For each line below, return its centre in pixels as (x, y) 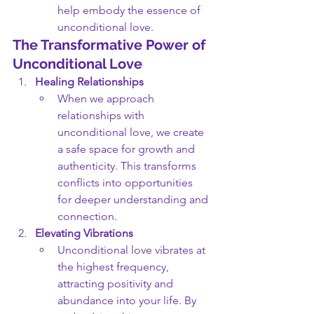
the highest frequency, (115, 267)
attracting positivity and (117, 284)
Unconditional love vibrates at (133, 250)
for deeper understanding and (134, 199)
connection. (87, 216)
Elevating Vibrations (84, 233)
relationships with (102, 115)
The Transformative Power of (111, 45)
